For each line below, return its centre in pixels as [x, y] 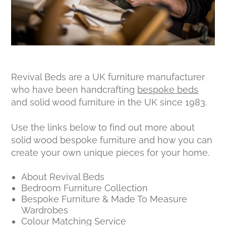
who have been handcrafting [74, 89]
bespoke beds [168, 89]
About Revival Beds [63, 177]
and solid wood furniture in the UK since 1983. [109, 102]
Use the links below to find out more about [103, 127]
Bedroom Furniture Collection [85, 188]
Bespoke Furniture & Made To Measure [104, 199]
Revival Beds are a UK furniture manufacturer [108, 77]
